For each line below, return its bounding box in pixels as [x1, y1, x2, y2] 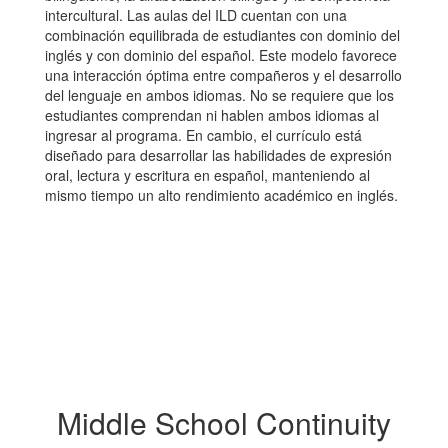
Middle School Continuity [57, 401, 391, 444]
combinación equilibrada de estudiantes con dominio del [45, 25, 400, 45]
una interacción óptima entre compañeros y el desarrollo [45, 65, 402, 85]
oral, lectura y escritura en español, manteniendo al [45, 165, 370, 185]
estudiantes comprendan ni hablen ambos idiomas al [45, 105, 379, 125]
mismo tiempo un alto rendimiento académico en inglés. [45, 185, 398, 205]
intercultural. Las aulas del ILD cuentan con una [45, 5, 347, 25]
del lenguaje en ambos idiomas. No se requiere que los [45, 85, 394, 105]
